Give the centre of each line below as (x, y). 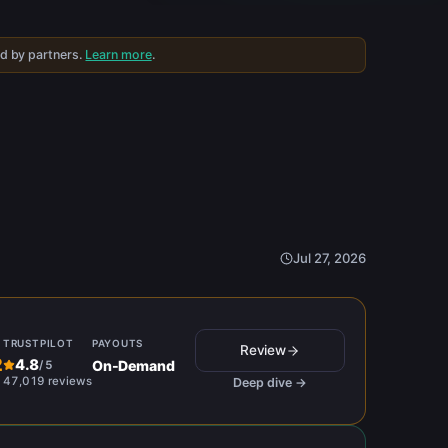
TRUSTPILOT (38, 342)
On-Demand (133, 365)
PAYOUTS (117, 342)
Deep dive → (270, 383)
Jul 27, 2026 (329, 258)
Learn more (118, 54)
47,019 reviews (47, 380)
